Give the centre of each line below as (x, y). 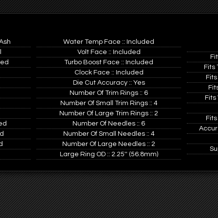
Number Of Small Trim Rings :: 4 (109, 103)
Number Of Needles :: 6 (109, 124)
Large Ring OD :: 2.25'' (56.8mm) (109, 154)
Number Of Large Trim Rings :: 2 (109, 113)
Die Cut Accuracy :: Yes (109, 83)
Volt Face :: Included (109, 52)
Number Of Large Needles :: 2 (109, 144)
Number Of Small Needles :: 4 (109, 134)
